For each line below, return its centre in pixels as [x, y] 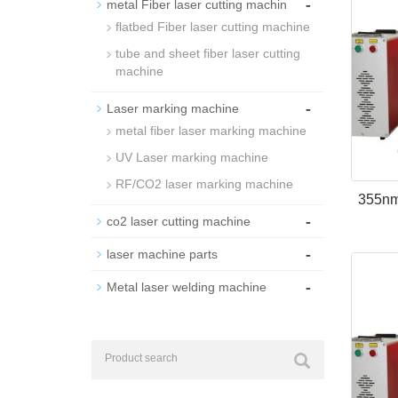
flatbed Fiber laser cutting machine [213, 27]
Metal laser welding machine [187, 287]
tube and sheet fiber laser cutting [208, 53]
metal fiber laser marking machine [211, 131]
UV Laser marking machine [192, 157]
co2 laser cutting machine [179, 221]
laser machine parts [162, 254]
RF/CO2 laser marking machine [204, 184]
